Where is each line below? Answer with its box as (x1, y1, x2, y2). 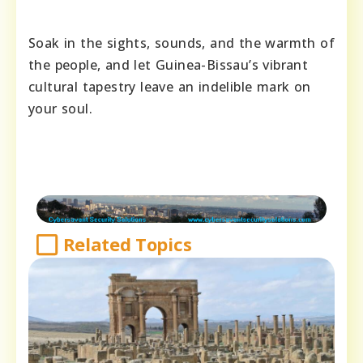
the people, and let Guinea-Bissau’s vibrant (28, 56, 309, 75)
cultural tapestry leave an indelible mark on (28, 78, 311, 96)
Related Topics (62, 232, 192, 257)
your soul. (28, 100, 93, 118)
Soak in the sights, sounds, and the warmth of (28, 34, 335, 53)
